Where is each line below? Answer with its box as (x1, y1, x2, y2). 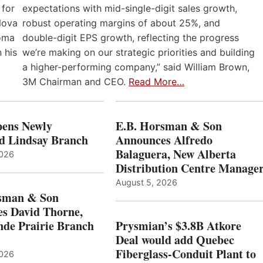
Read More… (129, 75, 184, 87)
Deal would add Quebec (115, 231, 234, 249)
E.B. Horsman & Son (115, 117, 222, 135)
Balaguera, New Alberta (115, 146, 236, 163)
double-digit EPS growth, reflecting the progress (22, 31, 239, 43)
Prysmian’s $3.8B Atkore (115, 217, 241, 235)
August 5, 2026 (115, 177, 177, 188)
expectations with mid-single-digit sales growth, (22, 2, 237, 14)
